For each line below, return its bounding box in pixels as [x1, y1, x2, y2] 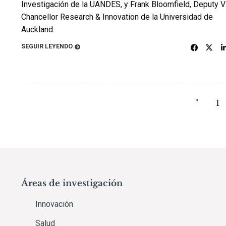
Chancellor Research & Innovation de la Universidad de [21, 12, 213, 22]
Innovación [35, 199, 73, 209]
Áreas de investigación [21, 178, 123, 189]
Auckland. [21, 24, 54, 34]
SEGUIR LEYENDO [21, 42, 73, 50]
